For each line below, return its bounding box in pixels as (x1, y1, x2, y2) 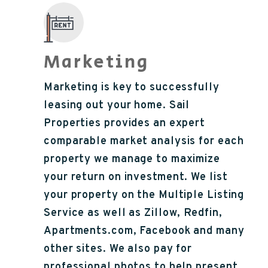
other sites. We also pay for (44, 242, 193, 256)
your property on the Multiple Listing (44, 188, 245, 202)
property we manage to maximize (44, 152, 220, 166)
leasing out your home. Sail (44, 98, 190, 112)
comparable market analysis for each (44, 134, 244, 148)
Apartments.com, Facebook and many (44, 224, 245, 238)
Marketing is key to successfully (44, 80, 220, 95)
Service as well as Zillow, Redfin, (44, 206, 223, 220)
